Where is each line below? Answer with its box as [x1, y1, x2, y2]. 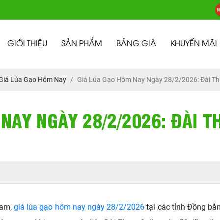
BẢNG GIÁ [116, 40, 156, 48]
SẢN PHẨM [61, 40, 102, 48]
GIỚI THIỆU [7, 40, 47, 48]
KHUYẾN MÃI [170, 40, 217, 48]
